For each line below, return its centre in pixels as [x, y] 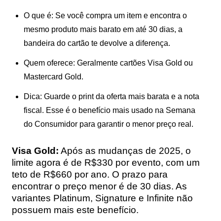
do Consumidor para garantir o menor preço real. [109, 124]
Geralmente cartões [111, 63]
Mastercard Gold [53, 76]
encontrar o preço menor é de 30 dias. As [99, 186]
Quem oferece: [49, 63]
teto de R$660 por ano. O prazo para [90, 174]
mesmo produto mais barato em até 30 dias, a [103, 29]
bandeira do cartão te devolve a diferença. [97, 43]
